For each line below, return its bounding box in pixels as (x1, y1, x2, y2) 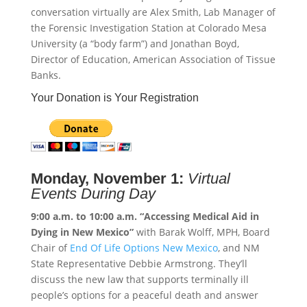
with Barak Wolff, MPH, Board (133, 225, 270, 239)
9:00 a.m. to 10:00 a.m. (30, 210, 137, 223)
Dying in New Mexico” (30, 225, 134, 239)
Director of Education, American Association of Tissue (30, 53, 275, 66)
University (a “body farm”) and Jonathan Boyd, (30, 37, 239, 51)
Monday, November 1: (30, 170, 188, 188)
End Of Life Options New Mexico (69, 241, 218, 255)
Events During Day (30, 185, 156, 203)
